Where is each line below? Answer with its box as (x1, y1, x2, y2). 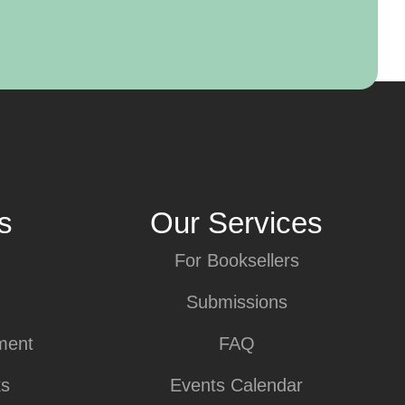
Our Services (150, 205, 324, 240)
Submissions (185, 291, 287, 312)
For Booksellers (174, 250, 299, 270)
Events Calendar (170, 374, 304, 395)
